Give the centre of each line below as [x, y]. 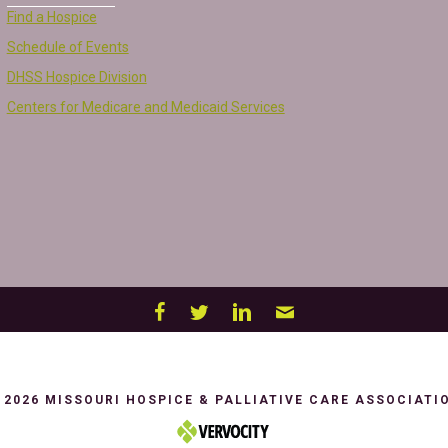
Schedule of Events [67, 47]
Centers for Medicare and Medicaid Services [145, 107]
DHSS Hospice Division [76, 77]
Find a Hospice [51, 17]
